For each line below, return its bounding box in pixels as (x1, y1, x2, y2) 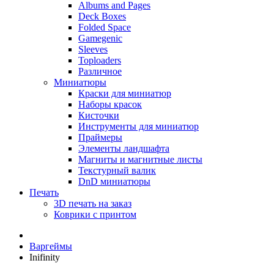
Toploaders (78, 55, 121, 65)
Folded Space (78, 22, 131, 32)
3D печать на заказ (54, 198, 131, 209)
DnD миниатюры (78, 176, 150, 187)
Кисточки (78, 110, 119, 120)
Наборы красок (78, 99, 142, 109)
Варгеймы (29, 241, 72, 251)
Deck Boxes (78, 11, 126, 21)
